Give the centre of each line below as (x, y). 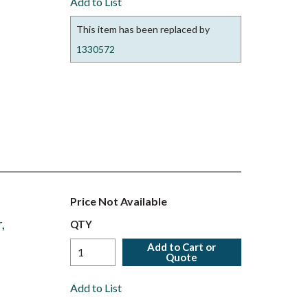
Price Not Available (119, 201)
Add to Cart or (182, 247)
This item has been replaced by (143, 29)
